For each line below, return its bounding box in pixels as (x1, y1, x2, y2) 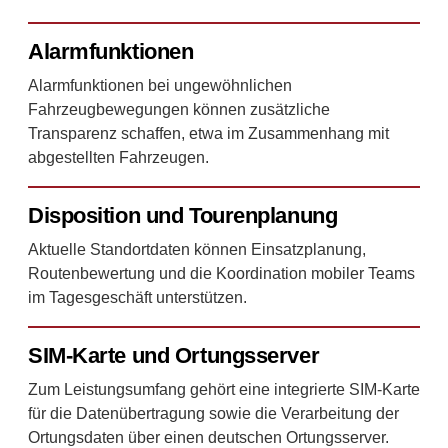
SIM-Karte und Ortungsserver (28, 342, 320, 368)
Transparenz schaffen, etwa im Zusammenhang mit (28, 124, 389, 142)
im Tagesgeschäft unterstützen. (28, 288, 247, 306)
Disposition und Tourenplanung (28, 202, 338, 228)
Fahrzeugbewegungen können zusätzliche (28, 100, 330, 118)
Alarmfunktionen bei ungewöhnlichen (28, 76, 292, 94)
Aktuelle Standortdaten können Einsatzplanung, (28, 240, 366, 258)
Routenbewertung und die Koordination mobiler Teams (28, 264, 415, 282)
